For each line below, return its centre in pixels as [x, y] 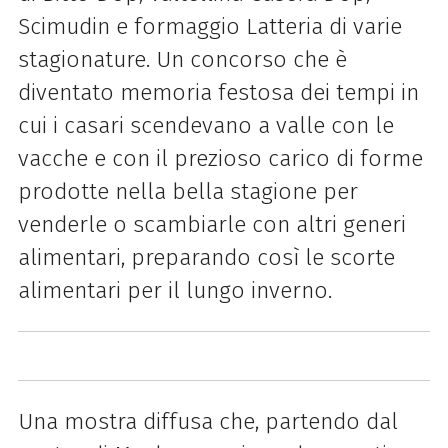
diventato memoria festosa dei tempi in [218, 92]
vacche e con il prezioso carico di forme [220, 158]
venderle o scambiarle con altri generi [211, 224]
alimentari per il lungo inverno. [174, 290]
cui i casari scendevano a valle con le [205, 125]
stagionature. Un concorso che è [182, 59]
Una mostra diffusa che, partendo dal [207, 422]
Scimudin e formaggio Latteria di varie [209, 26]
